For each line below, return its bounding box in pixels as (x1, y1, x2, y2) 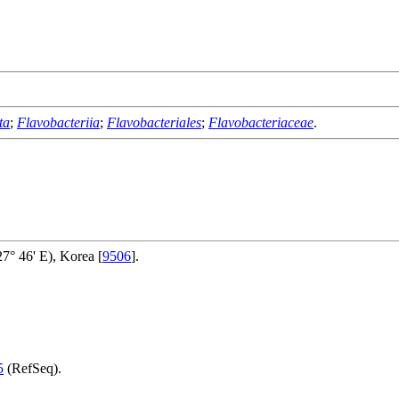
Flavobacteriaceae (208, 114, 313, 130)
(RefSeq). (4, 360, 61, 376)
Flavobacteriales (107, 114, 201, 130)
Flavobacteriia (17, 114, 100, 130)
